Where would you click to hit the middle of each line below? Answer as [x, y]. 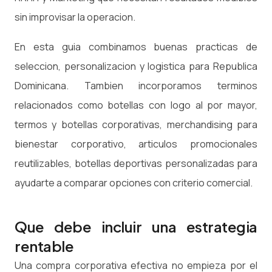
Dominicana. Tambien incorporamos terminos [136, 86]
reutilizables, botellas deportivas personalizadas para [136, 164]
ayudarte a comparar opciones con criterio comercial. [134, 183]
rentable [44, 246]
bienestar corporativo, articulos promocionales [136, 144]
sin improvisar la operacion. [75, 17]
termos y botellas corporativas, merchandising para [136, 125]
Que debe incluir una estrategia [136, 227]
